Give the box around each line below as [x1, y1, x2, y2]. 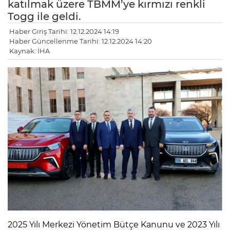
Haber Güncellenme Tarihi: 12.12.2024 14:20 [9, 37, 152, 46]
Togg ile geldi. [8, 10, 81, 23]
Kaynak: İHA [9, 47, 50, 55]
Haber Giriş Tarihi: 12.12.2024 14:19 [9, 27, 119, 36]
